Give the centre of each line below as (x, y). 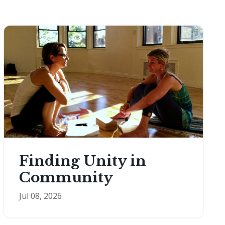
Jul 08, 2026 (40, 196)
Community (66, 177)
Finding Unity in (83, 161)
